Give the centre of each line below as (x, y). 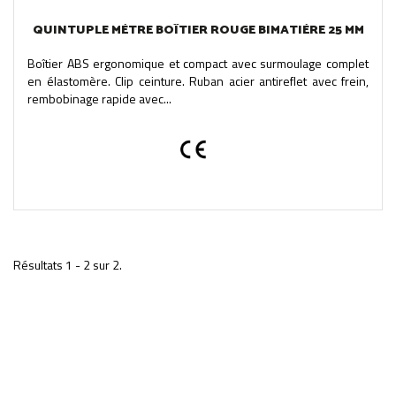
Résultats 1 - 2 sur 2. (68, 264)
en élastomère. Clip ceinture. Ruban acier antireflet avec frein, (198, 80)
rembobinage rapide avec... (99, 98)
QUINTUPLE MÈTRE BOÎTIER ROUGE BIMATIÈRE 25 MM (198, 30)
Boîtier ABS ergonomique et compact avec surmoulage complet (198, 63)
